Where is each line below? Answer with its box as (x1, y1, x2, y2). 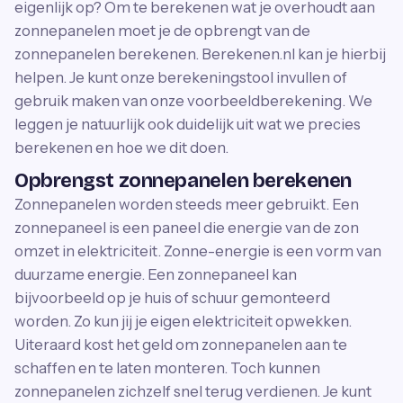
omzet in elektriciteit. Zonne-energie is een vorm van (14, 242, 381, 260)
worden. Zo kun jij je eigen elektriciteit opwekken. (14, 312, 352, 330)
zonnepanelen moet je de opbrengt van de (14, 22, 310, 40)
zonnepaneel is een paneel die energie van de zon (14, 219, 359, 237)
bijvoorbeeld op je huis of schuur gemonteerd (14, 289, 330, 307)
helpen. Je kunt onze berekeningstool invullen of (14, 68, 347, 86)
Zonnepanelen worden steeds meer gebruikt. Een (14, 195, 359, 213)
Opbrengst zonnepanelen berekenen (14, 169, 352, 193)
